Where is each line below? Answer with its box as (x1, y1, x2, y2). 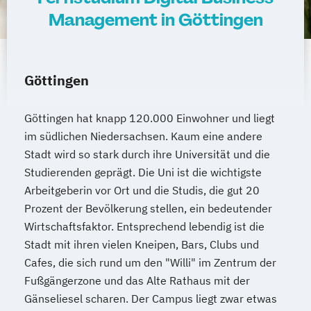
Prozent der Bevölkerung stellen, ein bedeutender (24, 201, 272, 216)
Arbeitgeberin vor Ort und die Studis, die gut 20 (24, 183, 260, 198)
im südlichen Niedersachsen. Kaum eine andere (24, 129, 262, 144)
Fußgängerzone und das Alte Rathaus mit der (24, 274, 250, 288)
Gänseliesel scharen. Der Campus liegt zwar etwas (24, 292, 277, 306)
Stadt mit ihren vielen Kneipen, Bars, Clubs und (24, 237, 259, 252)
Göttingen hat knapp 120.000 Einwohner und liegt (24, 111, 275, 126)
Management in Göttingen (48, 9, 263, 31)
